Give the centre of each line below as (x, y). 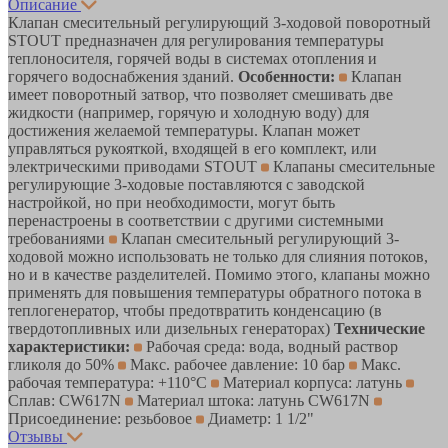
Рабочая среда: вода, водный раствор (270, 346)
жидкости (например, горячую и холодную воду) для (188, 112)
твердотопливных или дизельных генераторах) (171, 328)
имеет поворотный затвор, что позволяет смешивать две (200, 94)
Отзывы (35, 436)
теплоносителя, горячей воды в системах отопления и (192, 58)
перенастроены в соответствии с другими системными (196, 220)
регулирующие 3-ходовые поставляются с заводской (186, 184)
